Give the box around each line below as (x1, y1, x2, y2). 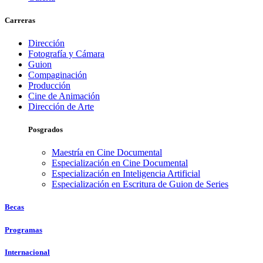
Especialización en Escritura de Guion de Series (52, 179, 228, 190)
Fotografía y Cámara (28, 48, 104, 59)
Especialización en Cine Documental (52, 158, 188, 168)
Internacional (5, 247, 50, 257)
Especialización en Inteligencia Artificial (52, 168, 200, 179)
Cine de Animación (28, 90, 100, 101)
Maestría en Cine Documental (52, 147, 162, 158)
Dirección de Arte (28, 101, 94, 112)
